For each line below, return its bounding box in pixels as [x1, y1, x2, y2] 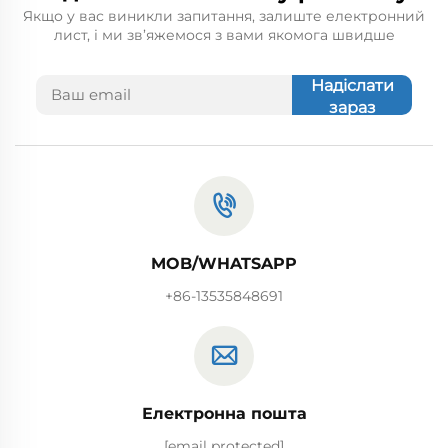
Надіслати [310, 76, 394, 96]
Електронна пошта [141, 404, 307, 424]
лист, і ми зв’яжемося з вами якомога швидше [53, 26, 395, 45]
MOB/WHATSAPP [151, 254, 297, 274]
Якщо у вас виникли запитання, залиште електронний [23, 7, 425, 26]
